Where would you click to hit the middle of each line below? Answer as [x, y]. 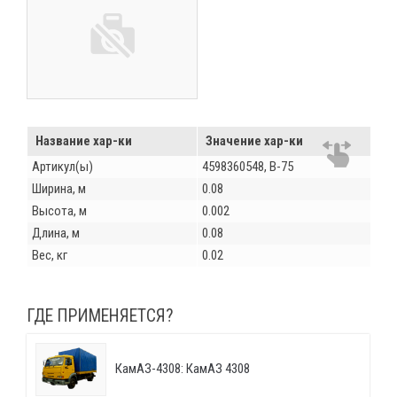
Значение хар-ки [254, 140]
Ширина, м [59, 188]
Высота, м [59, 210]
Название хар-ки [84, 140]
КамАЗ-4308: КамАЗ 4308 [183, 369]
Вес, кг [50, 255]
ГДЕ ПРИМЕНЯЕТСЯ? [100, 315]
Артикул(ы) [62, 166]
